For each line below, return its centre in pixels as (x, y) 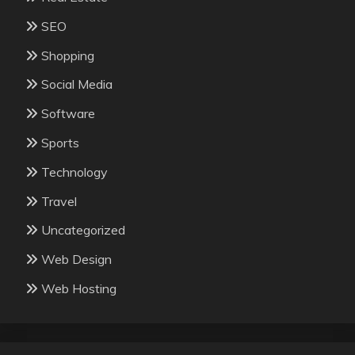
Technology (74, 172)
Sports (60, 142)
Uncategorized (83, 230)
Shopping (68, 55)
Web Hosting (79, 288)
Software (68, 114)
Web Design (76, 260)
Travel (59, 201)
